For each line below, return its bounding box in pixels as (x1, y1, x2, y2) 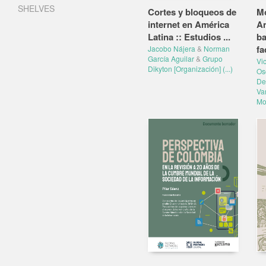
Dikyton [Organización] (148, 64, 221, 74)
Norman (204, 43, 230, 53)
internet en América (148, 18, 229, 31)
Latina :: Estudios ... (148, 30, 230, 43)
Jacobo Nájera (148, 43, 195, 53)
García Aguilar (148, 53, 194, 64)
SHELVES (18, 2, 55, 14)
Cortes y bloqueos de (148, 5, 236, 18)
